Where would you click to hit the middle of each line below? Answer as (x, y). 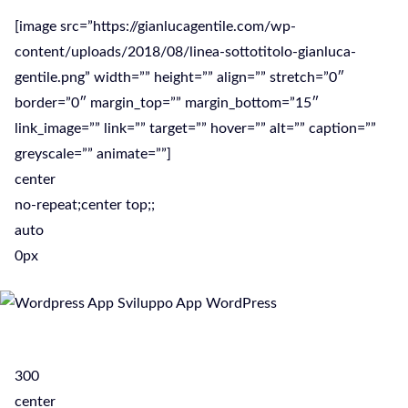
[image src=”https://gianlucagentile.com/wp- (155, 26)
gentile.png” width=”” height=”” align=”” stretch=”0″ (179, 77)
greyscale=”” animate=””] (93, 154)
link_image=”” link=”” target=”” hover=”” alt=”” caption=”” (195, 128)
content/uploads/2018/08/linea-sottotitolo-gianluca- (185, 52)
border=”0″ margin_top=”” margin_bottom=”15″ (167, 103)
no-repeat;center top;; (85, 205)
